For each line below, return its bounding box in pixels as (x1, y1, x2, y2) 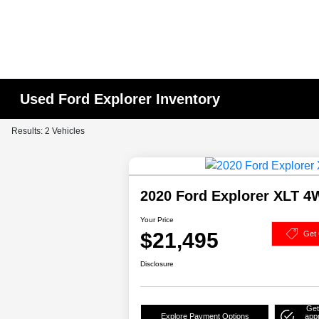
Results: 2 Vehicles (11, 126, 85, 136)
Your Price (140, 216, 174, 224)
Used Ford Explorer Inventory (20, 91, 221, 107)
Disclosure (140, 260, 174, 268)
